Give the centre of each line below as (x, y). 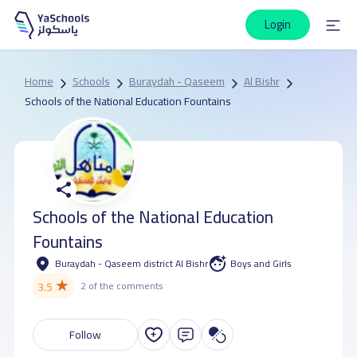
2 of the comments (122, 286)
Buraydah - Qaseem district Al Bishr (131, 263)
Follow (85, 334)
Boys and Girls (261, 263)
